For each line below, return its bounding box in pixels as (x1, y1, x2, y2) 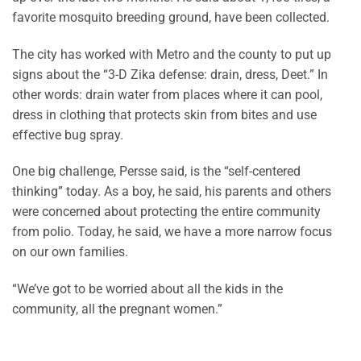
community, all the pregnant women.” (12, 301, 222, 317)
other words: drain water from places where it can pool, (12, 86, 322, 102)
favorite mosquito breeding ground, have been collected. (12, 9, 330, 25)
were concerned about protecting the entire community (12, 204, 321, 220)
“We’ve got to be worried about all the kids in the (12, 281, 283, 297)
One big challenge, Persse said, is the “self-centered (12, 164, 301, 180)
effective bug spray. (12, 127, 123, 143)
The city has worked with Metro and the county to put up (12, 46, 331, 62)
